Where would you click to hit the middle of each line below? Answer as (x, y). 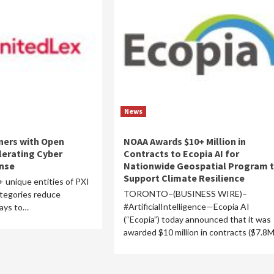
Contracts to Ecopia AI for (181, 154)
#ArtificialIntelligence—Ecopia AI (186, 206)
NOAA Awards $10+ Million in (184, 141)
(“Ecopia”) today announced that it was (197, 219)
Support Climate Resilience (184, 178)
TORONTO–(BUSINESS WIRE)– (185, 194)
